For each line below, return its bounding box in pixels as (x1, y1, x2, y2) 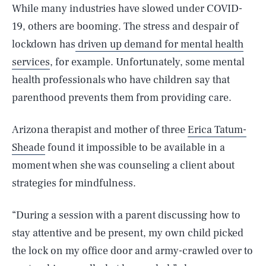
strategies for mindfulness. (12, 176, 136, 190)
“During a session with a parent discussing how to (12, 208, 240, 222)
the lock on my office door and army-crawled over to (12, 244, 253, 258)
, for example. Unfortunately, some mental (50, 55, 245, 69)
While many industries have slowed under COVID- (12, 2, 242, 15)
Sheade (12, 141, 45, 154)
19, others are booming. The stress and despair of (12, 20, 239, 33)
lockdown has (12, 37, 75, 51)
